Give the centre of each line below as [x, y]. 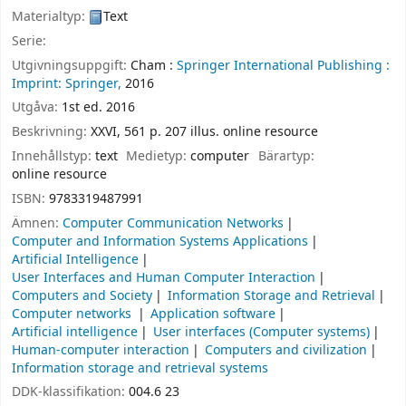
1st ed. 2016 [98, 108]
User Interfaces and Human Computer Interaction [164, 277]
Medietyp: [159, 156]
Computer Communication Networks [173, 223]
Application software [213, 314]
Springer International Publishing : [283, 65]
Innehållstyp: [53, 156]
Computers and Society [82, 295]
